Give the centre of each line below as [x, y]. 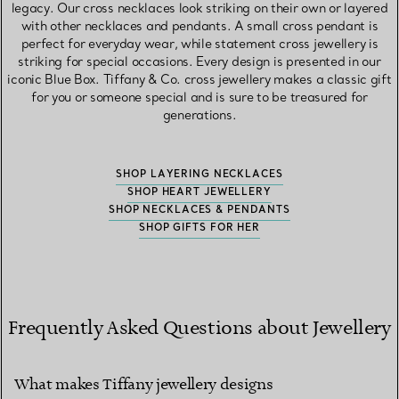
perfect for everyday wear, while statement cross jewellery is [199, 44]
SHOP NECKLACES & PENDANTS [199, 210]
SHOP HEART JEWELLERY [199, 192]
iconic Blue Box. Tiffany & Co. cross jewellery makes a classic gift [199, 80]
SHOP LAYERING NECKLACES [199, 174]
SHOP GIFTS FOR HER [199, 228]
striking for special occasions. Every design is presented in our [199, 62]
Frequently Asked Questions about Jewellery [199, 329]
